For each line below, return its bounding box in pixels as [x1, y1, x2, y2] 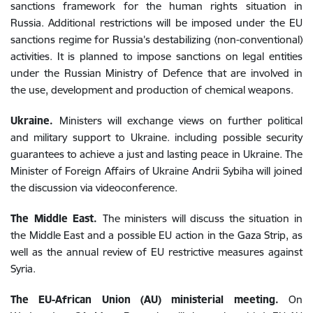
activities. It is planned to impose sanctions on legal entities [10, 49, 303, 63]
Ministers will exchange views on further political [59, 113, 303, 127]
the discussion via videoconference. [10, 180, 177, 194]
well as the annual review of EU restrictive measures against [10, 245, 303, 259]
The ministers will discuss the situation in [102, 211, 303, 225]
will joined [253, 163, 303, 177]
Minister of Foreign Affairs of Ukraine [10, 163, 192, 177]
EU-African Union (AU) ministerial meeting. [38, 292, 279, 306]
